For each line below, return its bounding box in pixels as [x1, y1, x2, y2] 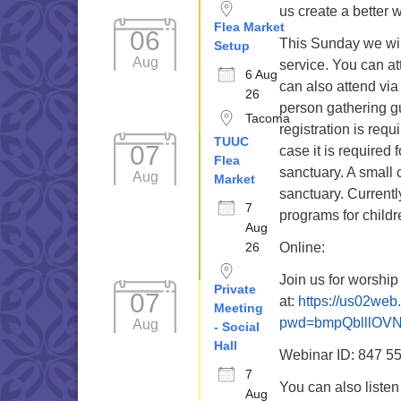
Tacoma [245, 111, 290, 125]
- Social [214, 320, 260, 334]
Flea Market [214, 20, 285, 34]
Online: [279, 240, 325, 255]
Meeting [214, 301, 263, 315]
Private [214, 282, 256, 296]
